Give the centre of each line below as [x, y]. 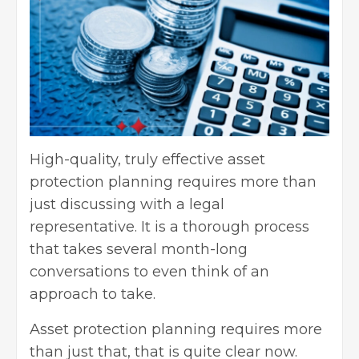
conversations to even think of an [149, 272]
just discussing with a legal [127, 205]
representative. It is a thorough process [169, 227]
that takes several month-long [139, 250]
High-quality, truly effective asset [147, 160]
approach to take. [97, 294]
